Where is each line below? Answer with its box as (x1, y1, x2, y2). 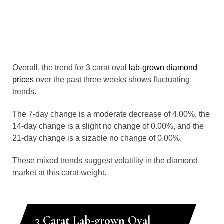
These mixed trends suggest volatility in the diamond (12, 156, 198, 165)
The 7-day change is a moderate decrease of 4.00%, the (12, 110, 210, 118)
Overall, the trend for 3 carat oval (12, 63, 129, 72)
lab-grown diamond (129, 63, 197, 72)
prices (12, 75, 34, 84)
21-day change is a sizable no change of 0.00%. (12, 134, 182, 142)
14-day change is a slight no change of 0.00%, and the (12, 122, 204, 130)
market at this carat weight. (12, 168, 106, 177)
